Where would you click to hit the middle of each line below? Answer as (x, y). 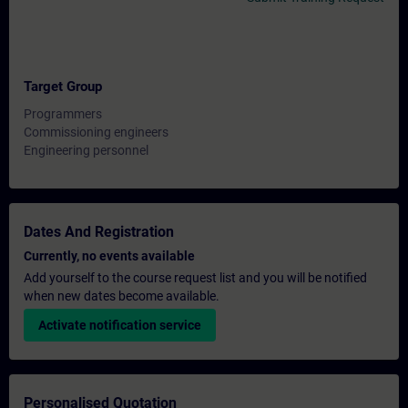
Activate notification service (120, 325)
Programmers (63, 114)
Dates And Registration (99, 232)
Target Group (63, 87)
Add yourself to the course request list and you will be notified (195, 278)
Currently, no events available (109, 256)
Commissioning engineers (96, 132)
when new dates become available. (122, 296)
